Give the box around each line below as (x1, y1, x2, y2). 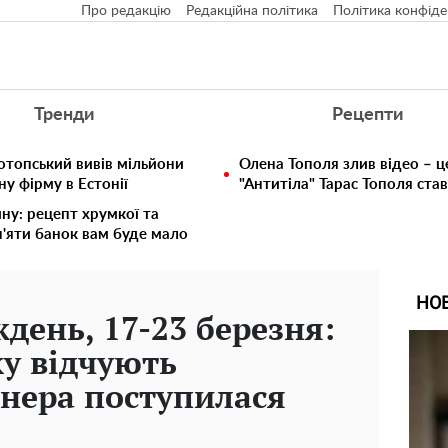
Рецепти (332, 106, 404, 124)
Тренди (33, 106, 94, 124)
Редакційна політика (186, 4, 318, 18)
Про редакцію (81, 4, 171, 18)
